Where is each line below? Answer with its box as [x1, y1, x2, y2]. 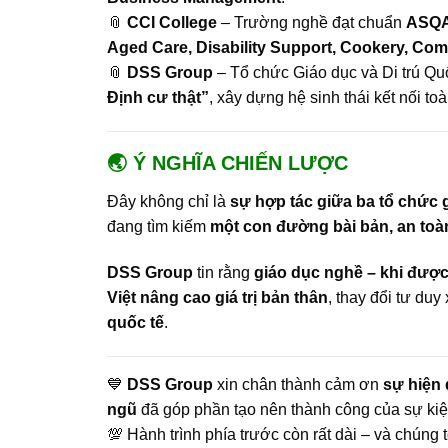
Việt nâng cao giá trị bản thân [107, 288, 328, 306]
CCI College [127, 14, 217, 32]
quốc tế [107, 313, 164, 331]
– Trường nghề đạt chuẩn [217, 14, 406, 32]
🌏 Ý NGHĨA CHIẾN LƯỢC [107, 151, 348, 174]
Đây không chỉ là [107, 192, 230, 210]
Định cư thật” [107, 89, 209, 107]
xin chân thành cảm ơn [213, 375, 383, 393]
